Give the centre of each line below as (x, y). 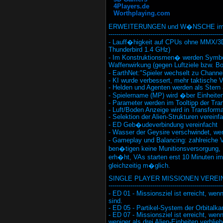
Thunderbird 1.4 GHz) (139, 50)
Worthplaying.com (142, 13)
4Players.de (131, 6)
